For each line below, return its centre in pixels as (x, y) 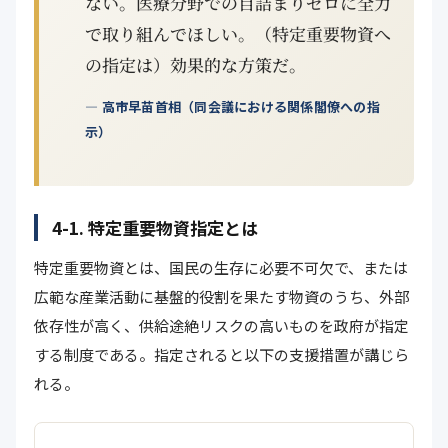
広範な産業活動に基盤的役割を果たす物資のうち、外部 (221, 296)
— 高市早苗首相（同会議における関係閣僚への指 (232, 106)
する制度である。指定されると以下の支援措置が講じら (221, 354)
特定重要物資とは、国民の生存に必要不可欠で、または (221, 267)
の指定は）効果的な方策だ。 (195, 64)
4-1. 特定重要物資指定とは (155, 227)
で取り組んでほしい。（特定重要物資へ (238, 33)
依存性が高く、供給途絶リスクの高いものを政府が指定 (221, 325)
